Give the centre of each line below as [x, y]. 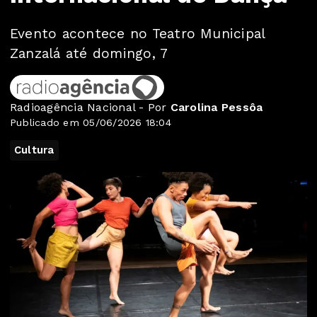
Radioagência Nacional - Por [90, 107]
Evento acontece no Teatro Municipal [138, 34]
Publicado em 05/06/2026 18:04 [91, 122]
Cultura [34, 150]
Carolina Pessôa [217, 107]
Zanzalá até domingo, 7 [89, 53]
